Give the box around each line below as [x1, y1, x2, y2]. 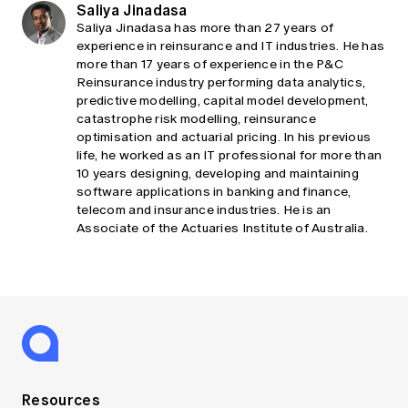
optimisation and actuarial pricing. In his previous [76, 129, 372, 146]
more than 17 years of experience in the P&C [76, 56, 344, 73]
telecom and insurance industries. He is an [76, 202, 331, 219]
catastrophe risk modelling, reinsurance [76, 111, 316, 127]
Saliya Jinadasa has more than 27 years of [76, 20, 334, 36]
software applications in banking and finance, [76, 184, 352, 200]
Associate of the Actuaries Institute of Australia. [76, 220, 368, 237]
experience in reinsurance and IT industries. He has [76, 38, 385, 55]
